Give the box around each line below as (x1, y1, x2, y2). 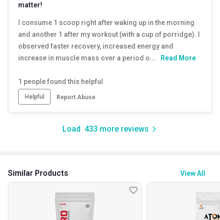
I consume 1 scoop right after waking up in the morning (18, 18, 194, 27)
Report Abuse (56, 93, 95, 101)
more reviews (98, 124, 149, 134)
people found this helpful (22, 77, 103, 85)
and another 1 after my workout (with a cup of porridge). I (18, 30, 200, 38)
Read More (161, 54, 196, 62)
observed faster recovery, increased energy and (18, 42, 173, 50)
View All (180, 169, 205, 177)
